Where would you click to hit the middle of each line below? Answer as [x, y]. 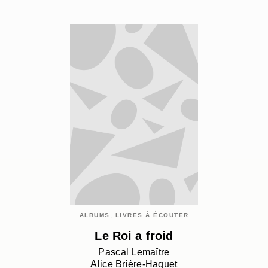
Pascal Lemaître [134, 252]
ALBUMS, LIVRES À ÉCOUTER [134, 215]
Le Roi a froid [134, 236]
